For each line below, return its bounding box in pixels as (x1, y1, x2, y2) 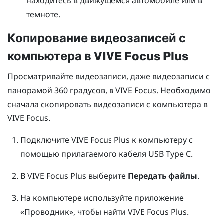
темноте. (26, 9, 61, 20)
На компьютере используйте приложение (20, 192, 184, 204)
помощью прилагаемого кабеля (20, 148, 148, 160)
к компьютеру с (129, 134, 193, 146)
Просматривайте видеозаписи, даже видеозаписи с (7, 71, 210, 82)
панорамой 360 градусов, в (7, 85, 115, 96)
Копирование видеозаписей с (7, 31, 186, 46)
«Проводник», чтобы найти (20, 206, 128, 218)
